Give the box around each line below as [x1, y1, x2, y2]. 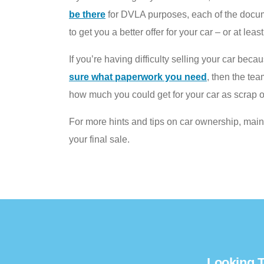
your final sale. [69, 134, 130, 144]
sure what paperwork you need [69, 71, 207, 82]
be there [69, 9, 105, 19]
